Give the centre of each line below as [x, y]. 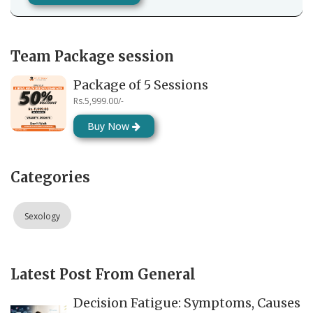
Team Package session [92, 56]
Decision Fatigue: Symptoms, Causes [187, 303]
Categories [50, 177]
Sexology [42, 216]
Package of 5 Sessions [141, 85]
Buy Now [110, 126]
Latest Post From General [103, 274]
